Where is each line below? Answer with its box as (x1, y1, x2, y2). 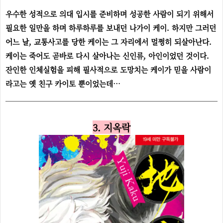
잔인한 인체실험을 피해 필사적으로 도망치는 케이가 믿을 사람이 (5, 64, 211, 75)
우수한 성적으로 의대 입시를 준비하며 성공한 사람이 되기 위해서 (5, 8, 214, 19)
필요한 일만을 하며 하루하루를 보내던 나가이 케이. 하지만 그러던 (5, 22, 216, 33)
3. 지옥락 (93, 120, 130, 134)
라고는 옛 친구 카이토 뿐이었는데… (5, 78, 123, 89)
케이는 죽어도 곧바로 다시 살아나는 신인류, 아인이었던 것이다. (5, 50, 209, 61)
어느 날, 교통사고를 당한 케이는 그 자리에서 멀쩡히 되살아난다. (5, 36, 212, 47)
